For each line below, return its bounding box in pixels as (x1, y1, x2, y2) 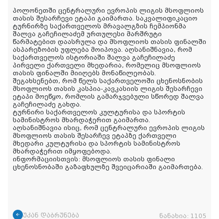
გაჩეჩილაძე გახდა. (13, 101, 81, 108)
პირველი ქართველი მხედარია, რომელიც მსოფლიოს (13, 62, 201, 69)
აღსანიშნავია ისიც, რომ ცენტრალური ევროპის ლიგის (13, 124, 205, 131)
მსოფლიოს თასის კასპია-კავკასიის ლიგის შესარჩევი (13, 85, 202, 92)
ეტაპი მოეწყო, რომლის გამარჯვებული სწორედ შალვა (13, 93, 204, 100)
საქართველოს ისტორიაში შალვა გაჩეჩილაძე (13, 54, 175, 61)
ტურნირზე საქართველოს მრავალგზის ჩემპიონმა (13, 22, 186, 30)
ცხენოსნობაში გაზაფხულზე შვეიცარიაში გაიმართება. (13, 163, 203, 171)
